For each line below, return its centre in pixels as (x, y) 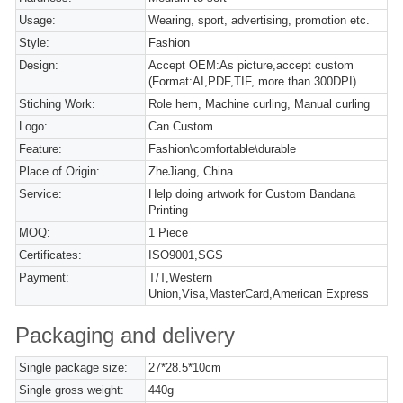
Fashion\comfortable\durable (223, 149)
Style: (34, 43)
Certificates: (50, 255)
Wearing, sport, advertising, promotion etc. (260, 21)
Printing (169, 210)
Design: (39, 66)
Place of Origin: (59, 172)
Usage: (37, 21)
